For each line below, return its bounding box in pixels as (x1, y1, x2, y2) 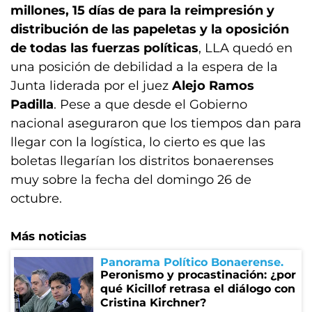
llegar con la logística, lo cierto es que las (10, 134, 265, 150)
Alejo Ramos (172, 78, 254, 93)
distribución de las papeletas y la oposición (10, 22, 289, 37)
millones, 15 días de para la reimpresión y (10, 3, 274, 18)
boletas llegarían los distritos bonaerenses (10, 153, 274, 169)
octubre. (10, 191, 62, 206)
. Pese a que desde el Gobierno (54, 97, 247, 112)
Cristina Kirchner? (100, 296, 206, 309)
